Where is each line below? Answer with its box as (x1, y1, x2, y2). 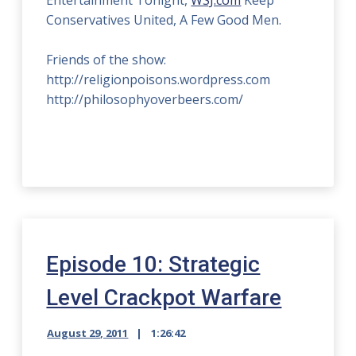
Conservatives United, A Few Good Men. (46, 11, 282, 29)
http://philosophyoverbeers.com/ (46, 91, 244, 108)
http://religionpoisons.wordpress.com (46, 71, 271, 88)
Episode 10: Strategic (46, 251, 261, 277)
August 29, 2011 (47, 326, 129, 340)
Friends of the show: (46, 51, 167, 68)
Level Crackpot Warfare (46, 284, 282, 311)
